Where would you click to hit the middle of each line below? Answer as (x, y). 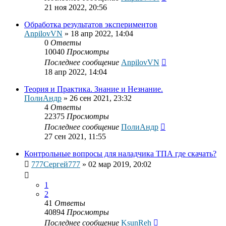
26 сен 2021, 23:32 (101, 98)
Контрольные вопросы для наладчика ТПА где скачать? (120, 154)
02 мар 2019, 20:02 (120, 164)
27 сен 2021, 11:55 (75, 137)
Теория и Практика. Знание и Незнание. (94, 89)
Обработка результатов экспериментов (91, 25)
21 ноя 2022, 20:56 (76, 8)
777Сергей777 (56, 164)
